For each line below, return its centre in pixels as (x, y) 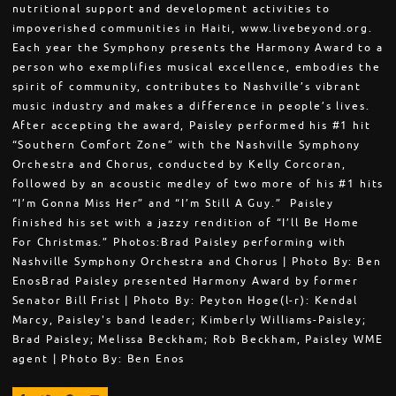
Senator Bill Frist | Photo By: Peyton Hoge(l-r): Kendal (185, 301)
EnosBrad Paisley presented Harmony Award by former (185, 282)
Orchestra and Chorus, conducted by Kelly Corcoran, (179, 165)
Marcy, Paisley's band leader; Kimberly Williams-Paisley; (189, 320)
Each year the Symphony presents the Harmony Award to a (198, 48)
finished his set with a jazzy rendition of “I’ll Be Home (186, 223)
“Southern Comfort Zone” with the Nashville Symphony (187, 145)
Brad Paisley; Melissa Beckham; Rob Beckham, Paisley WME (198, 340)
